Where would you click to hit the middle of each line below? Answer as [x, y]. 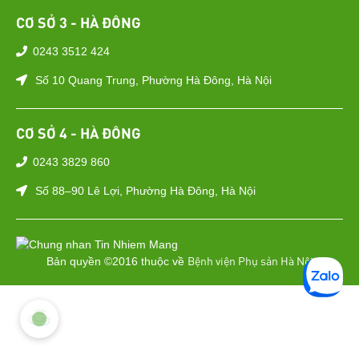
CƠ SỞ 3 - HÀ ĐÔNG [79, 22]
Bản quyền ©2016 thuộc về [117, 261]
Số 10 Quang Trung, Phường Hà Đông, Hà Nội [153, 80]
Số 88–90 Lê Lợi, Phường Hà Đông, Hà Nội [145, 191]
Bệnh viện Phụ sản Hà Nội [250, 260]
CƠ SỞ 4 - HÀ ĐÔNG [79, 133]
